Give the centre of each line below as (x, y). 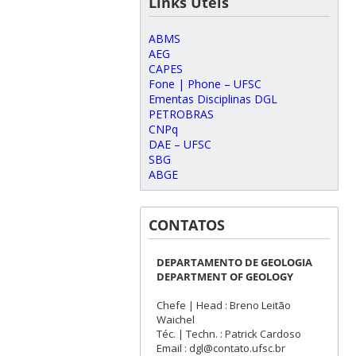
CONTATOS (186, 224)
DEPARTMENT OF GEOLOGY (224, 276)
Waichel (175, 319)
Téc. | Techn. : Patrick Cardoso (228, 333)
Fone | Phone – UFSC (205, 83)
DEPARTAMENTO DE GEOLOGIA (234, 262)
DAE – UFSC (180, 144)
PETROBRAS (181, 114)
